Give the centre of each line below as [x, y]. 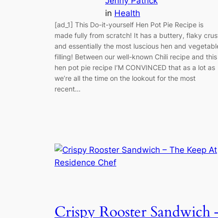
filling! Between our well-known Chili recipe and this [136, 56]
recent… [68, 89]
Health [127, 13]
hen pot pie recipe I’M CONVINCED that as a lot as [135, 67]
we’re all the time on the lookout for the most [125, 78]
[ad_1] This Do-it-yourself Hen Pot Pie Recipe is [129, 24]
